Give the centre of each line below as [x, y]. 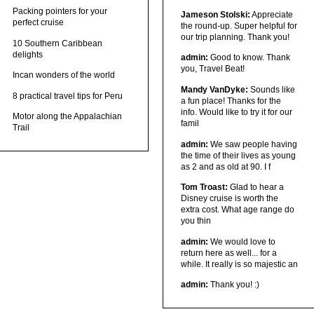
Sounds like [271, 90]
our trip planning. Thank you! [235, 37]
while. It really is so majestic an [239, 264]
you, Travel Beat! [212, 69]
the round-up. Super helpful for [239, 26]
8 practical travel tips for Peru [68, 96]
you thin [196, 221]
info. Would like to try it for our [236, 112]
